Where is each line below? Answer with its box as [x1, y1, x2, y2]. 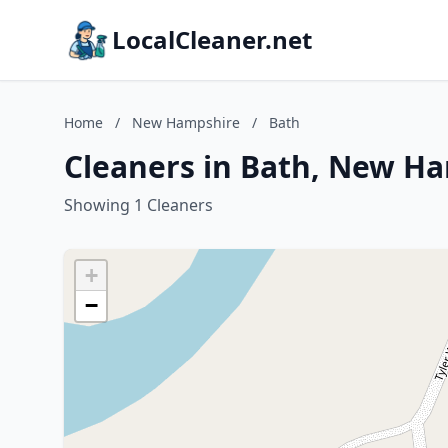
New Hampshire [132, 113, 240, 132]
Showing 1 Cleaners [64, 194, 213, 216]
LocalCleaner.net [112, 23, 312, 56]
